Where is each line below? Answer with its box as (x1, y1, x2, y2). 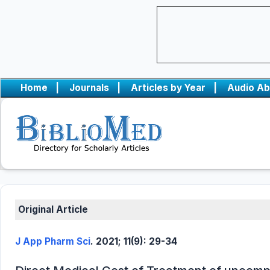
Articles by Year (131, 82, 206, 93)
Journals (69, 82, 109, 93)
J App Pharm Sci (15, 236, 90, 247)
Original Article (18, 204, 88, 215)
